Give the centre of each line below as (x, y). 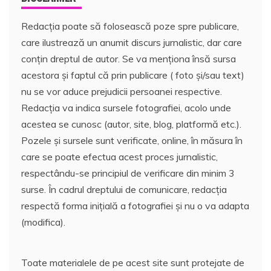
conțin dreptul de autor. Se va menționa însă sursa (129, 58)
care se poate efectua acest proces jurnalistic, (119, 156)
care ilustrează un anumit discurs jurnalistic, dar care (132, 42)
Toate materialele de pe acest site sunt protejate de (133, 262)
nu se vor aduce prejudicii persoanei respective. (122, 91)
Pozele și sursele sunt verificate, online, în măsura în (132, 140)
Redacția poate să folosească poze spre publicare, (130, 26)
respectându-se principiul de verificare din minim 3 (128, 173)
